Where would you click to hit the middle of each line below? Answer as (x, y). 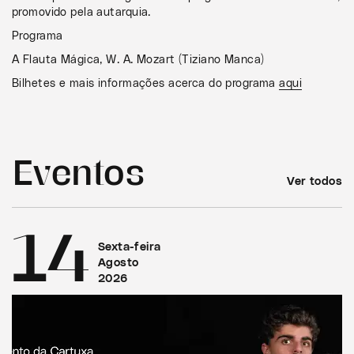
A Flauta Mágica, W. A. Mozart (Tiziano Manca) (138, 60)
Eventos (79, 170)
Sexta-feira (129, 247)
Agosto (118, 263)
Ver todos (314, 181)
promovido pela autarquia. (81, 12)
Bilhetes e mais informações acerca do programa (146, 83)
